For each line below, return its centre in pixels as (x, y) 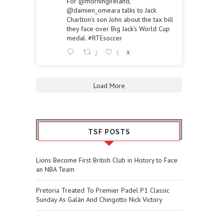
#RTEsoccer (105, 38)
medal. (77, 38)
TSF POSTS (109, 132)
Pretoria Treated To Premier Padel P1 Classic (103, 191)
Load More (109, 86)
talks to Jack (138, 10)
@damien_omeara (93, 10)
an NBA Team (55, 170)
